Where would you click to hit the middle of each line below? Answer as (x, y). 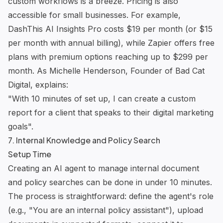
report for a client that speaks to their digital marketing (111, 112)
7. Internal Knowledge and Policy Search (84, 140)
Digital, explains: (38, 84)
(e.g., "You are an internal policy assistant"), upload (106, 210)
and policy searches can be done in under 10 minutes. (110, 182)
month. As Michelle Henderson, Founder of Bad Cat (106, 70)
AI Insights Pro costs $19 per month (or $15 (128, 29)
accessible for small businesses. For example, (94, 15)
